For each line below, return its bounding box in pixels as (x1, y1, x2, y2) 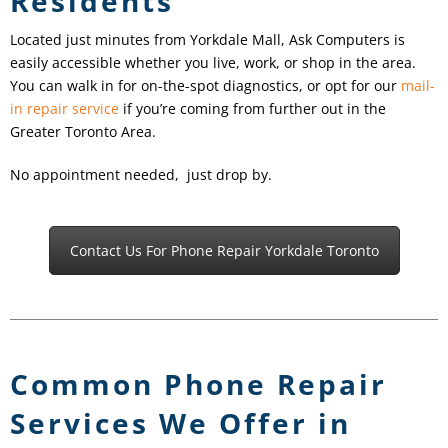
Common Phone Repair (10, 365, 387, 404)
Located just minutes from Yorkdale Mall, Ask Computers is (10, 30, 405, 50)
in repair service (10, 99, 119, 119)
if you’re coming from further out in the (119, 99, 386, 119)
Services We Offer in (10, 404, 351, 443)
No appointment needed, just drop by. (10, 165, 272, 185)
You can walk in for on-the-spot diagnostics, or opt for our (10, 76, 401, 96)
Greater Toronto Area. (10, 122, 156, 142)
